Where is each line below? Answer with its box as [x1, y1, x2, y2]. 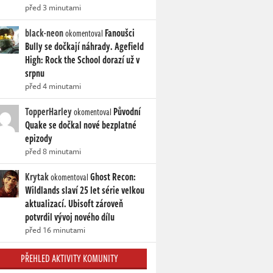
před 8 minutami [25, 145, 81, 158]
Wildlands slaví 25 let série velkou [25, 183, 144, 198]
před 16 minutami [25, 224, 85, 236]
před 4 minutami [25, 80, 81, 93]
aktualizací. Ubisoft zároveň [25, 196, 123, 211]
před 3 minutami [25, 1, 81, 14]
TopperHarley [25, 104, 72, 119]
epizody [25, 131, 52, 146]
